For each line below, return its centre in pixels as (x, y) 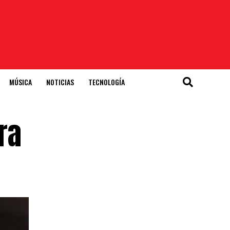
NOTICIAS (60, 82)
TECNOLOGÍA (107, 82)
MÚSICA (21, 82)
